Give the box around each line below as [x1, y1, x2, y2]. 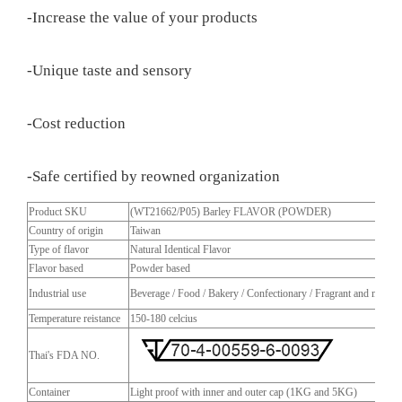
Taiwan [130, 223, 161, 237]
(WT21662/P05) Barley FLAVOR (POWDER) [130, 205, 331, 218]
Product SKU [29, 205, 87, 218]
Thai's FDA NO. [29, 348, 110, 362]
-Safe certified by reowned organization [27, 167, 280, 185]
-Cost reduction [27, 114, 126, 132]
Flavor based [29, 261, 110, 275]
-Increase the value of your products [27, 8, 258, 26]
